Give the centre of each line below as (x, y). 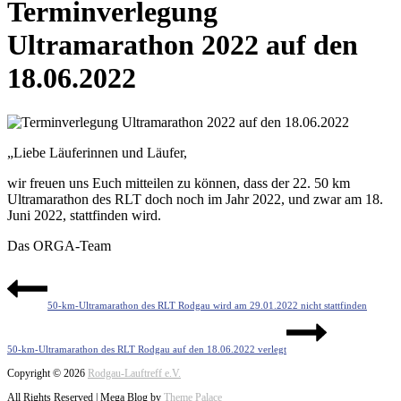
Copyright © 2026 (47, 373)
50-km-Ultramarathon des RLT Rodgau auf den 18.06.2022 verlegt (147, 349)
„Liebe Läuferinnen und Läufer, (97, 152)
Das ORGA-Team (59, 245)
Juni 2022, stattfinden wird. (84, 215)
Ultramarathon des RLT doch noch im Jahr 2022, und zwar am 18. (195, 199)
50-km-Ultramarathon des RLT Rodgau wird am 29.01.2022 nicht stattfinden (207, 305)
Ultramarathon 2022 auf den (183, 45)
